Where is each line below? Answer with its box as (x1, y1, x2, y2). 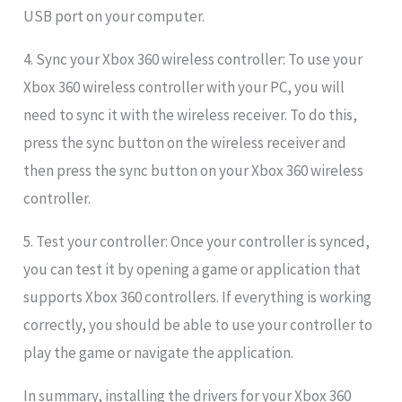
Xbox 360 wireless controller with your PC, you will (23, 77, 345, 98)
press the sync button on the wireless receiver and (23, 133, 347, 153)
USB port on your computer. (23, 6, 205, 27)
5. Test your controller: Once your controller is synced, (23, 232, 371, 252)
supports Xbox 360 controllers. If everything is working (23, 287, 372, 308)
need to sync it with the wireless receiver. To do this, (23, 105, 358, 126)
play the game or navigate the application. (23, 343, 294, 363)
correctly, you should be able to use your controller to (23, 315, 373, 336)
